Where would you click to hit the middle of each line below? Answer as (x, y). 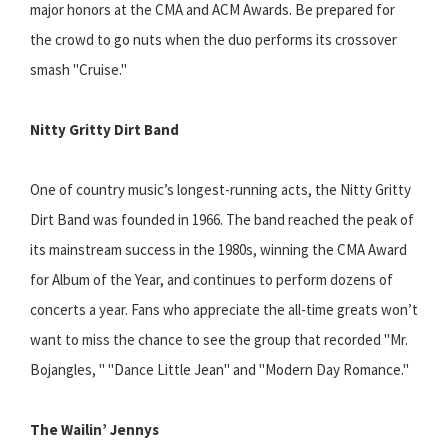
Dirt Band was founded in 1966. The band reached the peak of (222, 220)
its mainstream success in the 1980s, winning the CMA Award (218, 250)
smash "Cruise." (78, 70)
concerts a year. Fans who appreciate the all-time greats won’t (224, 310)
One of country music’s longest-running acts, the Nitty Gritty (220, 190)
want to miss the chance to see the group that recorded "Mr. (219, 340)
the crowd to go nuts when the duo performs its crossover (213, 40)
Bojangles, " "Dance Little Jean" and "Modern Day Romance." (219, 370)
